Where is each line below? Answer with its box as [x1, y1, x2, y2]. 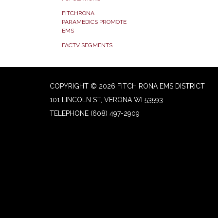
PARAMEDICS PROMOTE [62, 18, 127, 25]
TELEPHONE [50, 109, 89, 117]
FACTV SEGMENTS [62, 42, 112, 49]
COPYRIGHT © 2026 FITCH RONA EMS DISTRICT [50, 82, 205, 90]
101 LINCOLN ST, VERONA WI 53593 [50, 96, 163, 104]
